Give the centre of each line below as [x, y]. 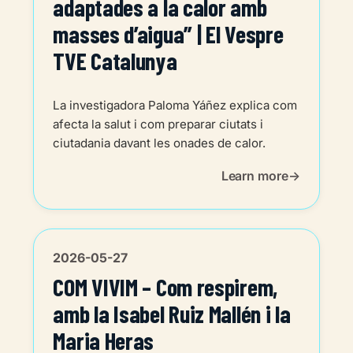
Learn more [255, 176]
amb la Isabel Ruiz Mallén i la [172, 314]
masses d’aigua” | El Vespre [168, 34]
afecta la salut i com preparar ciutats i [158, 124]
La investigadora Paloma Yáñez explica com [175, 106]
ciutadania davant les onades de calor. [160, 143]
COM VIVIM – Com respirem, [165, 287]
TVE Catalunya [115, 61]
